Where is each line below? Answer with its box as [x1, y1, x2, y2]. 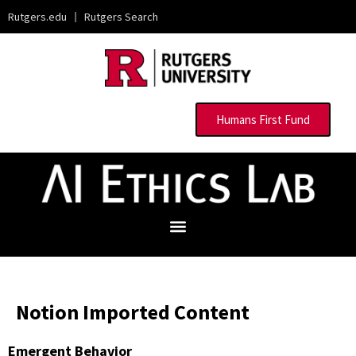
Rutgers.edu [8, 10, 67, 24]
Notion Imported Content [16, 299, 250, 326]
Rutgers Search [84, 10, 158, 24]
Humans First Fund [216, 112, 310, 128]
